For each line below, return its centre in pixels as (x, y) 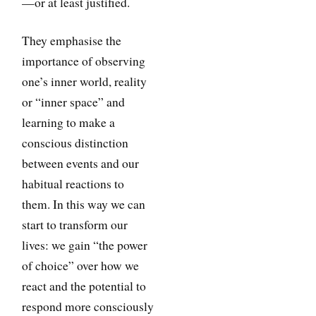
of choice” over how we (81, 265)
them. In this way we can (84, 204)
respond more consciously (88, 306)
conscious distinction (75, 142)
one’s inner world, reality (85, 81)
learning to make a (69, 122)
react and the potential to (84, 286)
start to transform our (75, 224)
